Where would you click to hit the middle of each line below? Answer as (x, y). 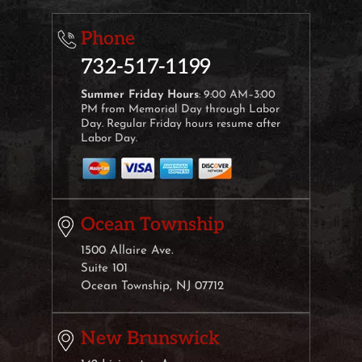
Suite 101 (104, 268)
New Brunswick (150, 338)
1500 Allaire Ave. (127, 250)
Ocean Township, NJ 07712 (152, 286)
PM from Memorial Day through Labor (180, 110)
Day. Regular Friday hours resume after (181, 124)
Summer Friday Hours (140, 95)
